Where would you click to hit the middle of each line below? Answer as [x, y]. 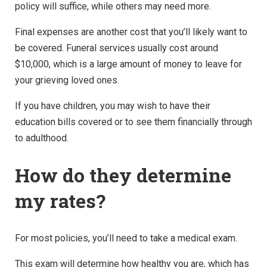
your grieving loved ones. [67, 80]
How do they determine [123, 175]
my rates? [60, 201]
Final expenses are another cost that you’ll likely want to [131, 32]
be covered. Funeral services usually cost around [117, 48]
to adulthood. [42, 138]
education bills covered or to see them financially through [133, 122]
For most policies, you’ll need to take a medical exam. [126, 238]
